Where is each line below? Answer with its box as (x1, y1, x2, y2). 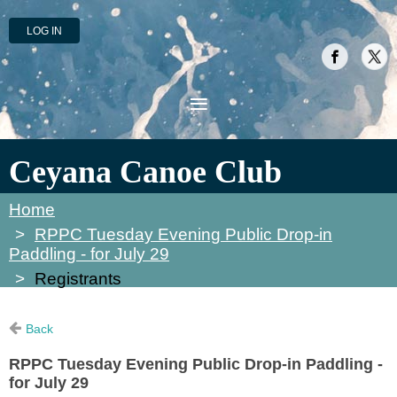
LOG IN (27, 25, 62, 37)
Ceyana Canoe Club (9, 153, 282, 190)
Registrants (35, 269, 121, 288)
